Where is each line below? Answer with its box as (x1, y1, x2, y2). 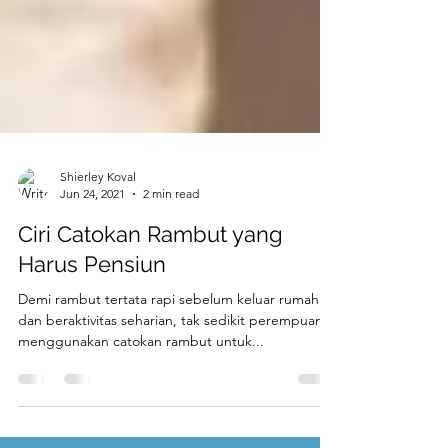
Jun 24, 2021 (60, 258, 125, 273)
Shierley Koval (60, 241, 136, 256)
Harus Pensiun (18, 323, 166, 349)
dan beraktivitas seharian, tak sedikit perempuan (18, 383, 323, 401)
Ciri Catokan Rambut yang (18, 293, 283, 319)
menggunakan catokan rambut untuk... (18, 404, 264, 422)
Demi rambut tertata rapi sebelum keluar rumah (18, 362, 319, 380)
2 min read (143, 258, 199, 273)
